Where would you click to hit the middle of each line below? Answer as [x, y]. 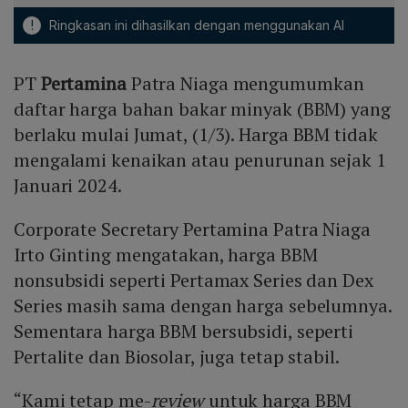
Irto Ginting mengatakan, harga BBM [166, 255]
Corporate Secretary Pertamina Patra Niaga [192, 229]
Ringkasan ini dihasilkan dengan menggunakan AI [195, 25]
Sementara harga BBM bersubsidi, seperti [184, 331]
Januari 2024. [68, 186]
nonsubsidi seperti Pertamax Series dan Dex [194, 280]
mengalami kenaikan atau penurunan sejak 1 [200, 160]
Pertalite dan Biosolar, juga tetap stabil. [177, 357]
